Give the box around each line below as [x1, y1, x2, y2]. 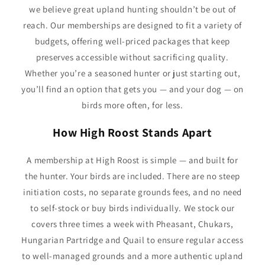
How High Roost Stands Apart [53, 125, 212, 140]
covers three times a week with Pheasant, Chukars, [31, 218, 234, 230]
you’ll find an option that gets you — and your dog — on [21, 83, 244, 95]
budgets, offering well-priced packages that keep [35, 35, 230, 47]
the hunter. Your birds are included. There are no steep [24, 170, 240, 182]
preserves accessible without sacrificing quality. [36, 51, 229, 63]
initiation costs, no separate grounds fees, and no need [22, 186, 242, 198]
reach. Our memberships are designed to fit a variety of [22, 20, 242, 31]
